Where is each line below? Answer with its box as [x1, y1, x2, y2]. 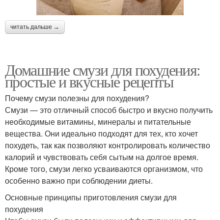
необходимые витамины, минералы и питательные [5, 115, 191, 127]
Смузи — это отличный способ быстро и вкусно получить [5, 104, 213, 115]
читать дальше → [10, 23, 59, 30]
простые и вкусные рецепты [5, 70, 173, 92]
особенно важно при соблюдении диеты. [5, 174, 153, 186]
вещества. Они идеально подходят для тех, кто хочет [5, 127, 198, 139]
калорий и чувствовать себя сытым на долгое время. [5, 151, 198, 163]
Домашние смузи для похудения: [5, 58, 200, 80]
